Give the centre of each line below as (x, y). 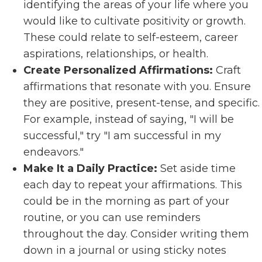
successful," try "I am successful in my (122, 136)
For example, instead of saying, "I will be (129, 119)
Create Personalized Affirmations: (120, 70)
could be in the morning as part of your (126, 201)
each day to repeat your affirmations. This (133, 185)
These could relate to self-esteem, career (131, 37)
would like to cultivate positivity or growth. (135, 21)
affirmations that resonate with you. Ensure (137, 87)
